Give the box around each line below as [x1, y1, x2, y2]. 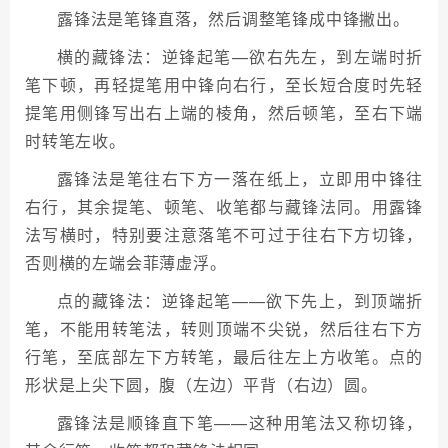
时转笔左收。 [25, 129, 126, 152]
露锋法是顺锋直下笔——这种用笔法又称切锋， [57, 411, 423, 434]
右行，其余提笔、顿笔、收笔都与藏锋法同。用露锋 [25, 195, 423, 218]
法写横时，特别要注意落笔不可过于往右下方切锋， [25, 223, 423, 246]
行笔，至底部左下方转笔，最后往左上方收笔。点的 [25, 345, 423, 368]
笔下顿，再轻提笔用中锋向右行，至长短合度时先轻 [25, 73, 423, 96]
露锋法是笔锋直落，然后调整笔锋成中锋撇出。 [57, 7, 410, 30]
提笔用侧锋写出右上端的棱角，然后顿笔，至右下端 [25, 101, 423, 124]
